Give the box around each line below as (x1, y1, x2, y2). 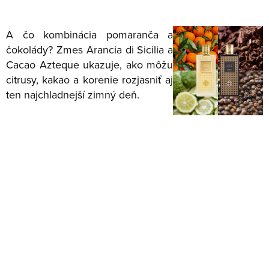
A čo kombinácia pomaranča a (6, 26, 174, 42)
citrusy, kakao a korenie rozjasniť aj (6, 71, 174, 87)
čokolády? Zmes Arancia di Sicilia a (6, 41, 174, 57)
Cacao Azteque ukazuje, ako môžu (6, 56, 174, 72)
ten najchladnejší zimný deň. (6, 86, 139, 102)
